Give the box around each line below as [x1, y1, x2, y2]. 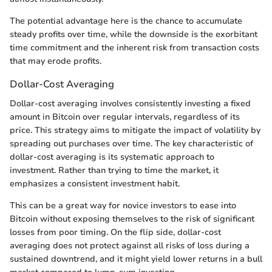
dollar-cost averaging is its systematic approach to [10, 151, 214, 163]
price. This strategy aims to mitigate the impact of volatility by [10, 124, 260, 136]
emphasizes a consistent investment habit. [10, 177, 180, 189]
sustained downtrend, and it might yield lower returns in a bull [10, 253, 262, 265]
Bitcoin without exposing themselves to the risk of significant [10, 212, 254, 225]
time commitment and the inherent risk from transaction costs [10, 42, 259, 54]
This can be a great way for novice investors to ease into [10, 199, 236, 211]
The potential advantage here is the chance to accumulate [10, 15, 242, 27]
